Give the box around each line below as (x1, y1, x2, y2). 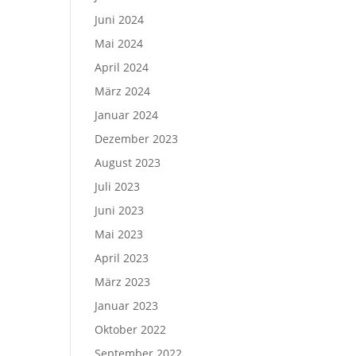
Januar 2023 (95, 298, 159, 313)
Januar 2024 (95, 107, 159, 122)
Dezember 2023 (95, 131, 179, 146)
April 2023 (95, 250, 149, 265)
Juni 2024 (95, 12, 145, 27)
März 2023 (95, 274, 151, 289)
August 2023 (95, 155, 161, 170)
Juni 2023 (95, 203, 145, 218)
